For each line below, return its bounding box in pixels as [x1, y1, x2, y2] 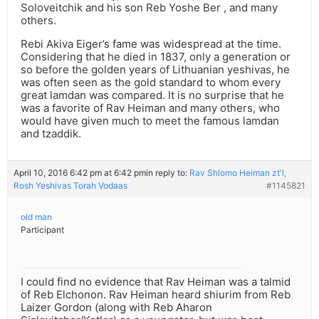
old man [21, 211, 52, 223]
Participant [21, 224, 64, 236]
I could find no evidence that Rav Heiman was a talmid [21, 275, 291, 289]
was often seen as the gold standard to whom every [21, 75, 281, 90]
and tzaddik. [21, 127, 81, 141]
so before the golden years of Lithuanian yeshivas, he [21, 63, 290, 77]
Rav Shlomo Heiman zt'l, [189, 167, 286, 179]
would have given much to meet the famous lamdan [21, 114, 279, 128]
